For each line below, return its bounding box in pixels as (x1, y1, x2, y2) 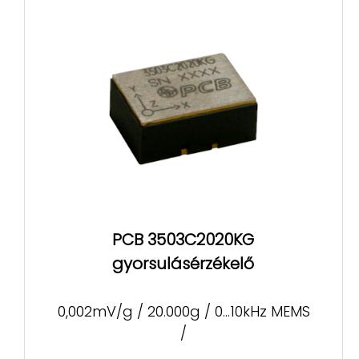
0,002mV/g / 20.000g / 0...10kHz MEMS (57, 301, 310, 322)
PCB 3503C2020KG (112, 228, 255, 252)
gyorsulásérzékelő (112, 252, 255, 276)
